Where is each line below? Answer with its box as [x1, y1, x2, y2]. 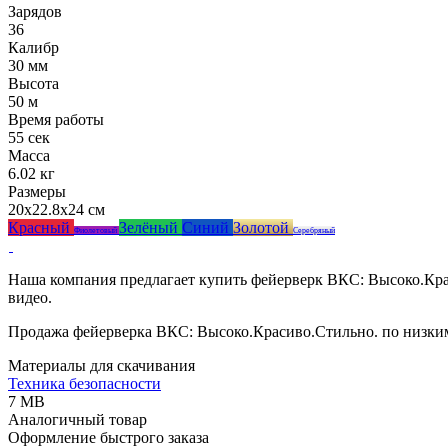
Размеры [8, 182, 66, 200]
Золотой [233, 218, 293, 236]
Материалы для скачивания [8, 356, 195, 374]
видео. [8, 288, 52, 306]
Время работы [8, 110, 104, 128]
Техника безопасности [8, 374, 161, 392]
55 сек [8, 128, 50, 146]
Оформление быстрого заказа [8, 428, 209, 446]
